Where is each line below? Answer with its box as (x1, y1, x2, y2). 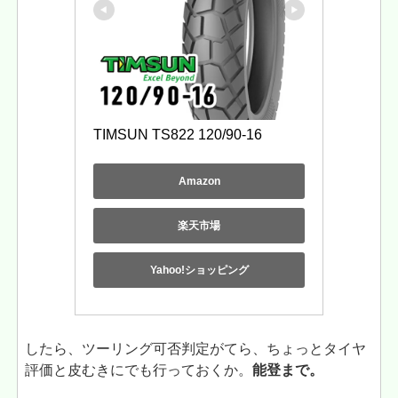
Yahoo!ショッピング (149, 263, 249, 276)
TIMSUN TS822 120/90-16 (93, 127, 262, 143)
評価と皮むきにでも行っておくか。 (25, 362, 253, 378)
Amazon (178, 174, 220, 187)
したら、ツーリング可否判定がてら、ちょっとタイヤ (25, 340, 367, 356)
